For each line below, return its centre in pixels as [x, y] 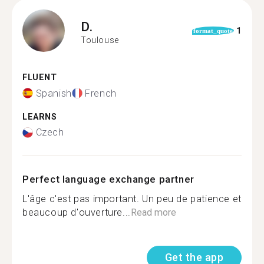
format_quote [213, 31]
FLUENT [40, 77]
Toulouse [100, 40]
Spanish [54, 93]
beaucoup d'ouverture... [77, 212]
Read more [153, 212]
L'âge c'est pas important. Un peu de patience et [132, 199]
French [101, 93]
